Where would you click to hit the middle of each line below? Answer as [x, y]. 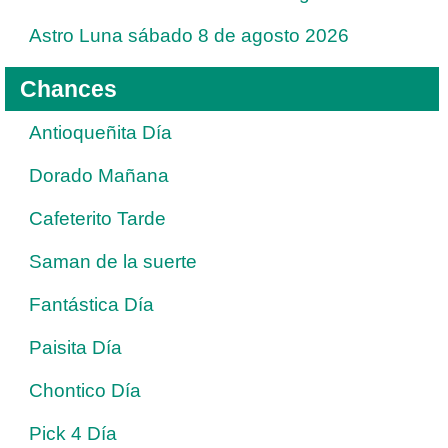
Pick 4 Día [73, 433]
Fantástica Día [91, 304]
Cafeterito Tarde [97, 218]
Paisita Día [75, 347]
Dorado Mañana [99, 175]
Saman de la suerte [113, 261]
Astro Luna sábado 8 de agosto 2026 [189, 35]
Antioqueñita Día [100, 132]
